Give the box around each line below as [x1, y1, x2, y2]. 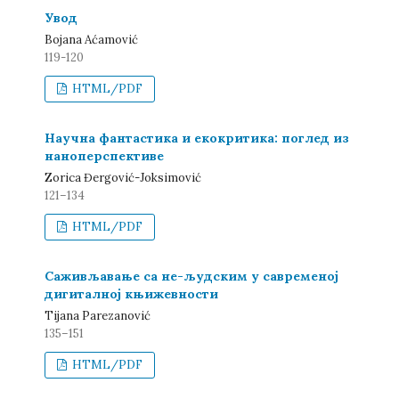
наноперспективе [45, 148, 164, 164]
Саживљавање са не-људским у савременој [45, 268, 338, 284]
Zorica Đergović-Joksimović [45, 170, 201, 185]
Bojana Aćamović [45, 32, 138, 47]
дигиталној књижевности [45, 286, 218, 302]
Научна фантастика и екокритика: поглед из [45, 130, 349, 146]
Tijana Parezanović [45, 308, 151, 323]
